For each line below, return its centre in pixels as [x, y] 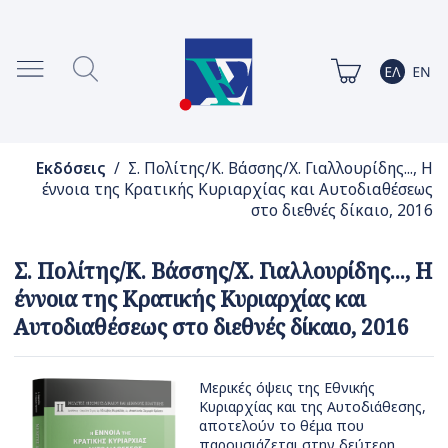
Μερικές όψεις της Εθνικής [287, 388]
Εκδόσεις [70, 169]
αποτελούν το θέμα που [281, 426]
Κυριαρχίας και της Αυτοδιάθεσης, [312, 407]
